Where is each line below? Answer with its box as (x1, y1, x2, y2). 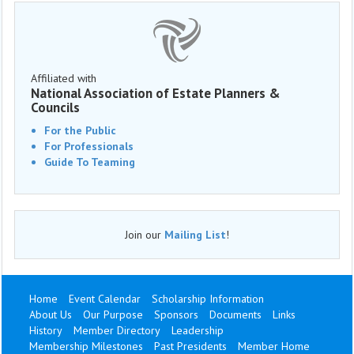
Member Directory (73, 323, 160, 337)
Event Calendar (69, 292, 141, 306)
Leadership (171, 323, 224, 337)
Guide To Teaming (44, 155, 135, 169)
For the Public (44, 123, 116, 137)
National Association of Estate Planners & (31, 85, 281, 102)
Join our (125, 228, 164, 242)
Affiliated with (31, 71, 96, 85)
